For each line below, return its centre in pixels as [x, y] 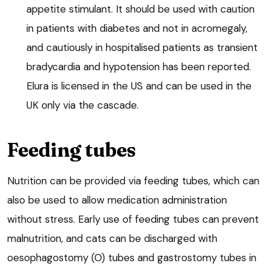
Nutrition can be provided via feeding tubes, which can [133, 180]
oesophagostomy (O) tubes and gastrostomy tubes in [132, 257]
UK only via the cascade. [83, 105]
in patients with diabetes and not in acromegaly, [137, 28]
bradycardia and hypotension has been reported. [139, 66]
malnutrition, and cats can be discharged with [112, 238]
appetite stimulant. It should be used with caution [141, 9]
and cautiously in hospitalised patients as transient [142, 47]
